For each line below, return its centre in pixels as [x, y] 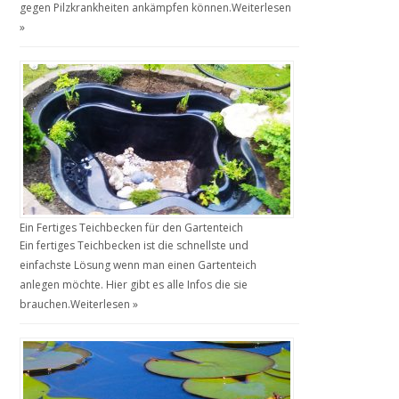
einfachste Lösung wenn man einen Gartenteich [138, 265]
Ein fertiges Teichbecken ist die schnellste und [134, 245]
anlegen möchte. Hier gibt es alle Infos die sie [134, 284]
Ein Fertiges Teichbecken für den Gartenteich [132, 227]
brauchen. [45, 304]
